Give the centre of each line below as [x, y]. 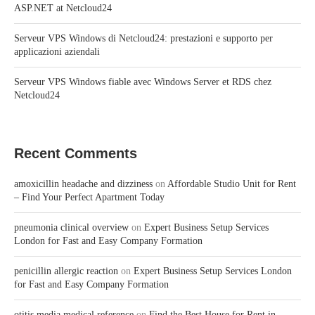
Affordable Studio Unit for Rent [232, 184]
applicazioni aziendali [57, 52]
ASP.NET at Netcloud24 [63, 8]
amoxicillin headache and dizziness [83, 184]
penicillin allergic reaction [66, 271]
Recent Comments [76, 153]
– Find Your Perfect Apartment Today [89, 197]
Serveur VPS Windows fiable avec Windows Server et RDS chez [143, 82]
